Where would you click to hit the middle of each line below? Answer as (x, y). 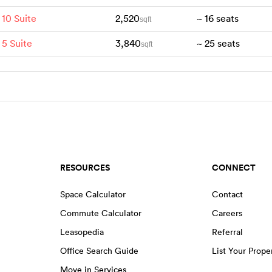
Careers (227, 213)
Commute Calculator (101, 213)
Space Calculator (93, 194)
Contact (227, 194)
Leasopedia (82, 232)
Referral (227, 232)
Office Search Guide (100, 250)
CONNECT (233, 167)
